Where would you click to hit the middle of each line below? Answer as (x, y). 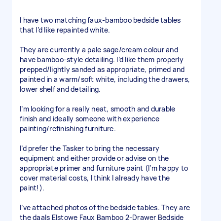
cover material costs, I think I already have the (95, 178)
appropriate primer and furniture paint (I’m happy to (104, 168)
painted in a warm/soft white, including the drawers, (105, 79)
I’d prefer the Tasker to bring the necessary (90, 148)
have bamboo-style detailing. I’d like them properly (102, 59)
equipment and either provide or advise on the (94, 158)
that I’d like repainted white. (65, 30)
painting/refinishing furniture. (68, 129)
